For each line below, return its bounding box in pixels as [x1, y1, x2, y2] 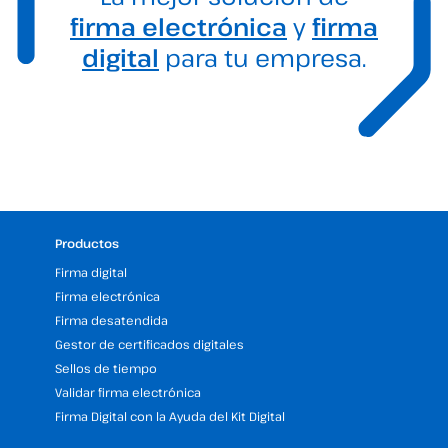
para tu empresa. [159, 40, 366, 74]
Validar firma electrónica [55, 384, 201, 401]
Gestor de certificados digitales [55, 336, 244, 353]
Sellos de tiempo [55, 360, 157, 377]
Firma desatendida [55, 312, 168, 329]
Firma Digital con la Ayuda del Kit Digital [55, 408, 285, 425]
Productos [55, 235, 119, 252]
